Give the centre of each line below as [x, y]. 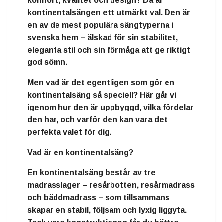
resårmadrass [168, 185]
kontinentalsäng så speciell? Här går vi [102, 95]
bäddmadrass [70, 198]
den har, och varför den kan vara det [97, 120]
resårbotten [113, 185]
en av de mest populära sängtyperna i [100, 25]
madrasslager [54, 185]
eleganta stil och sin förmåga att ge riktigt [109, 50]
